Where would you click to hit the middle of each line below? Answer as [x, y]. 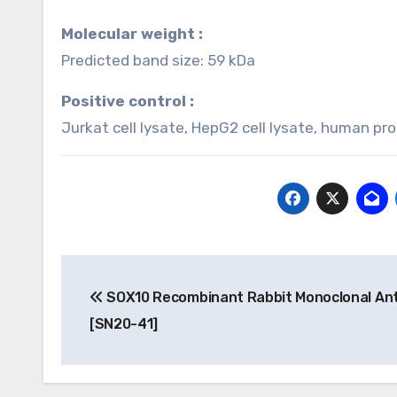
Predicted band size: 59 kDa [158, 60]
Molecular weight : [138, 34]
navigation [132, 308]
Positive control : [132, 101]
